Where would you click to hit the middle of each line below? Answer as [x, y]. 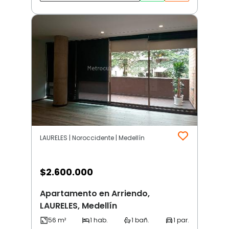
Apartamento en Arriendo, [95, 194]
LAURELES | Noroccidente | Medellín [92, 138]
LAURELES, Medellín [78, 206]
